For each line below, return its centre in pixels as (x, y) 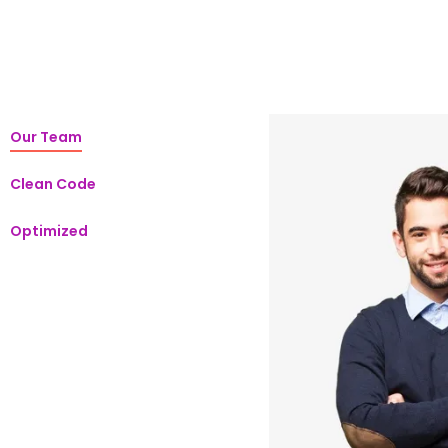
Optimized (49, 231)
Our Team (46, 137)
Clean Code (53, 184)
